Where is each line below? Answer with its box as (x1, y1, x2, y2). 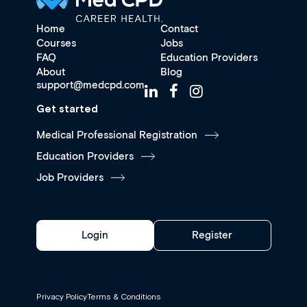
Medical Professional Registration (36, 128, 197, 142)
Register (192, 228, 233, 242)
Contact (160, 22, 198, 36)
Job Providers (36, 171, 103, 184)
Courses (36, 36, 76, 50)
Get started (36, 102, 98, 114)
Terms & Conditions (86, 291, 161, 302)
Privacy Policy (36, 291, 87, 302)
